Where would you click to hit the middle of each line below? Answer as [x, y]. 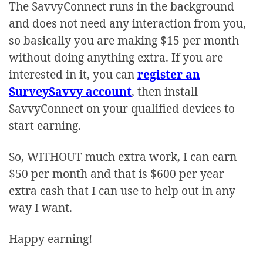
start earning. [45, 125]
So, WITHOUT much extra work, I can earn [123, 156]
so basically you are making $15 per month [124, 40]
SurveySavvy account [70, 91]
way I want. [41, 207]
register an [169, 74]
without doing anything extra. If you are [116, 57]
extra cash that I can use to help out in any [122, 190]
